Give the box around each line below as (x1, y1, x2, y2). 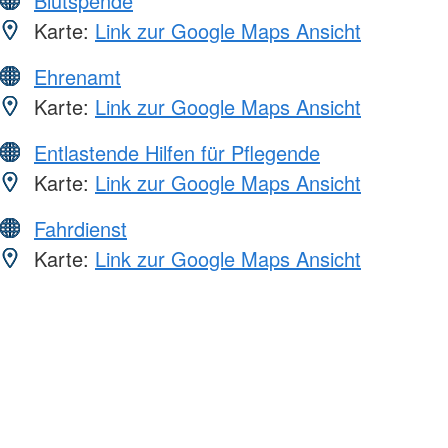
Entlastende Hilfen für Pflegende (34, 137, 320, 167)
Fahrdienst (34, 213, 127, 243)
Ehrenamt (34, 61, 121, 91)
